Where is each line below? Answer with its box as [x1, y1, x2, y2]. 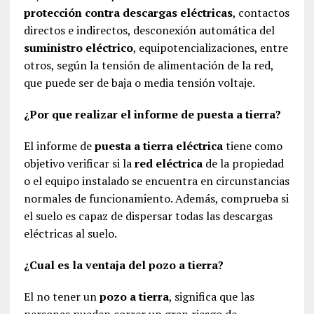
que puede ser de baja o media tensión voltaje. [23, 75, 255, 91]
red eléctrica [131, 156, 203, 172]
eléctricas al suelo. [23, 226, 117, 242]
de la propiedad [202, 156, 284, 172]
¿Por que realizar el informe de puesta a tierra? [23, 107, 281, 123]
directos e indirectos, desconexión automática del [23, 22, 275, 39]
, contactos [232, 5, 289, 21]
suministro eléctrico [23, 40, 133, 56]
